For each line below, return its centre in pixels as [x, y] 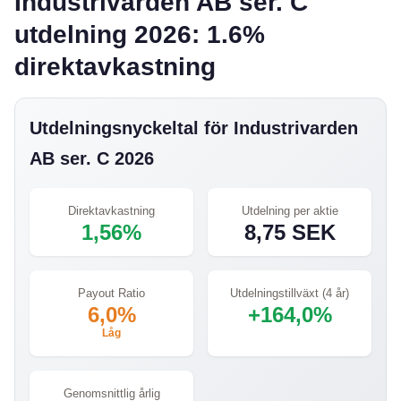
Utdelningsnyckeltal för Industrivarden [194, 128]
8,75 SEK [290, 233]
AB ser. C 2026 [92, 159]
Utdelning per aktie [290, 211]
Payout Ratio [111, 294]
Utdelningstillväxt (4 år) [290, 294]
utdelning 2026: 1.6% [140, 35]
